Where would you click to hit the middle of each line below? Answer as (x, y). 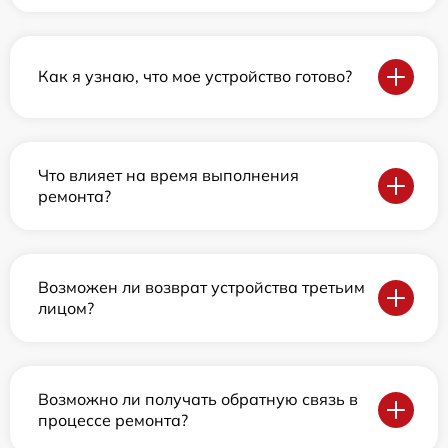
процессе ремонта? (113, 419)
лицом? (66, 307)
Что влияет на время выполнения (168, 174)
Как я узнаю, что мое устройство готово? (195, 76)
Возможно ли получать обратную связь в (198, 398)
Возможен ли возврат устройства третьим (201, 286)
